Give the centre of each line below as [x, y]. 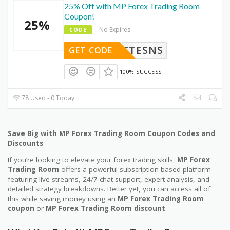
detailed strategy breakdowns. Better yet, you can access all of [109, 189]
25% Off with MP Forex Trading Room [132, 6]
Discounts [25, 143]
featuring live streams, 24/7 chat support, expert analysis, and [109, 179]
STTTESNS [136, 50]
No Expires [115, 30]
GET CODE [91, 51]
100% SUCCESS [140, 72]
